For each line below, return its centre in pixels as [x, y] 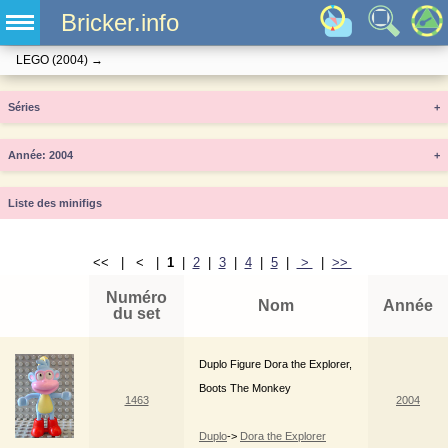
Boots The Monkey [245, 388]
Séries [24, 107]
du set [136, 314]
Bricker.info [119, 23]
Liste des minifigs [55, 203]
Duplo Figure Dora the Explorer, [275, 364]
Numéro [136, 298]
